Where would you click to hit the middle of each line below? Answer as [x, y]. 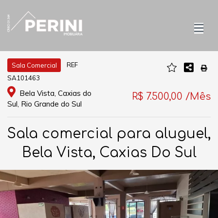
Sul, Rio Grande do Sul [45, 104]
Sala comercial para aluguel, [109, 134]
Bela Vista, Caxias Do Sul [109, 153]
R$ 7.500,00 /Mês [171, 97]
